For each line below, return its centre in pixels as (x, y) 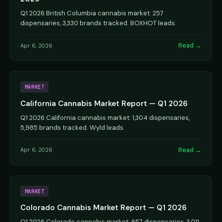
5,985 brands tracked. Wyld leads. (73, 127)
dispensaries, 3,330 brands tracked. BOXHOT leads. (98, 23)
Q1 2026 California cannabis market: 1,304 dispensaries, (105, 117)
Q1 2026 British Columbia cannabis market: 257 (92, 13)
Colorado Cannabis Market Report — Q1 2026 (104, 208)
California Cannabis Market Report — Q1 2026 (104, 103)
